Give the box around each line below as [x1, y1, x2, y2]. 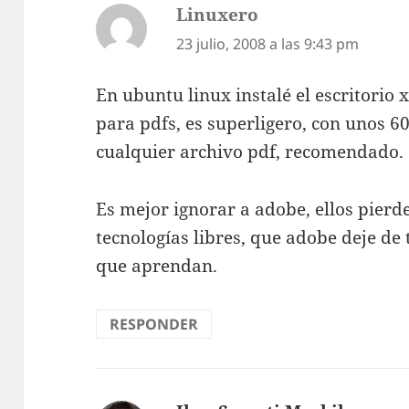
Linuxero [176, 2, 259, 26]
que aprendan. [96, 254, 218, 278]
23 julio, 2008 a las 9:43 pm [176, 33, 360, 54]
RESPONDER [110, 314, 199, 335]
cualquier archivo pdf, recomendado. [96, 140, 404, 164]
